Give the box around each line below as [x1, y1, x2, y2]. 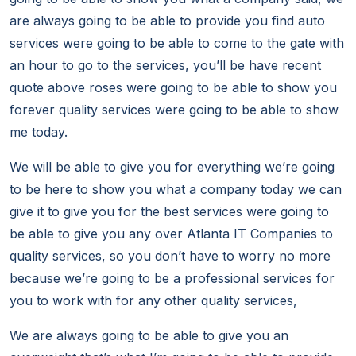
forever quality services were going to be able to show [10, 102, 339, 118]
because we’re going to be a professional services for [10, 270, 335, 287]
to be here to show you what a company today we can [10, 181, 342, 198]
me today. [10, 124, 68, 141]
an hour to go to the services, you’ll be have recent [10, 57, 321, 74]
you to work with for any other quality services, [10, 292, 297, 309]
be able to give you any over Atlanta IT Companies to [10, 226, 333, 242]
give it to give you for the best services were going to [10, 203, 329, 220]
